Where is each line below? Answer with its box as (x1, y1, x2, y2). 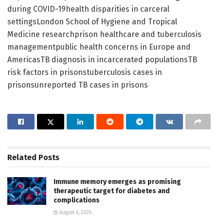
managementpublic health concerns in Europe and (7, 42, 191, 52)
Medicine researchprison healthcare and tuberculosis (7, 29, 201, 39)
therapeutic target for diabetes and (54, 186, 170, 195)
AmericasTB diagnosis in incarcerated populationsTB (7, 54, 197, 64)
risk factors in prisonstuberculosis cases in (7, 67, 162, 77)
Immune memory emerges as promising (54, 177, 181, 186)
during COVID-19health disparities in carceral (7, 4, 169, 14)
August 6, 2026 (58, 209, 91, 216)
